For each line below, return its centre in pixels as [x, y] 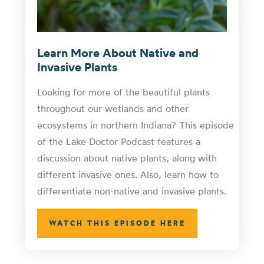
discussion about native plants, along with [127, 158]
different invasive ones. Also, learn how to [128, 174]
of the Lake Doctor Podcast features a [118, 141]
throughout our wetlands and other [113, 108]
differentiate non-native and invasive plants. [131, 191]
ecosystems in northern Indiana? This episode [135, 125]
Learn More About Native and [118, 52]
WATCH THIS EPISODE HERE [117, 223]
